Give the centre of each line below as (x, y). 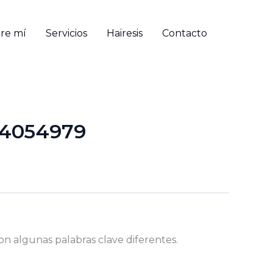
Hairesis (125, 33)
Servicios (66, 33)
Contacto (185, 33)
